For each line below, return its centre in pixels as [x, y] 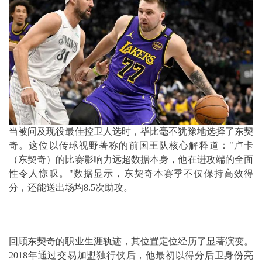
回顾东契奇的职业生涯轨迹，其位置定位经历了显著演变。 [131, 242]
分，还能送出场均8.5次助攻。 [71, 188]
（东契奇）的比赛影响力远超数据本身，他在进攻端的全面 [131, 160]
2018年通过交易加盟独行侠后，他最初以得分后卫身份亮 [131, 256]
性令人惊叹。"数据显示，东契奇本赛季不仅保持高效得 [131, 174]
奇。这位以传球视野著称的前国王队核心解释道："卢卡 [131, 146]
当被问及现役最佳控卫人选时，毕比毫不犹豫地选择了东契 [131, 132]
